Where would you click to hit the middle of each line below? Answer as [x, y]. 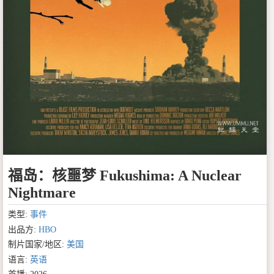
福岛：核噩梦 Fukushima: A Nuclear [125, 176]
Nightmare [42, 193]
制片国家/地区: [37, 245]
